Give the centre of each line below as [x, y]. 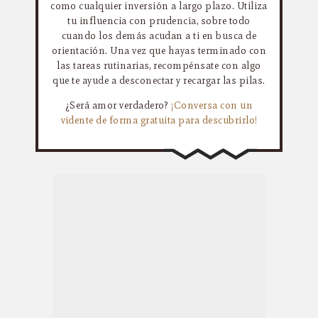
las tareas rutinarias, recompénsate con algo [159, 65]
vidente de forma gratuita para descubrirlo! [159, 120]
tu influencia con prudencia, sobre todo [159, 21]
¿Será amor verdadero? [118, 105]
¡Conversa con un [212, 105]
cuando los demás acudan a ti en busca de [159, 35]
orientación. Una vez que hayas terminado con [159, 50]
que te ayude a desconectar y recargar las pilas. [159, 80]
